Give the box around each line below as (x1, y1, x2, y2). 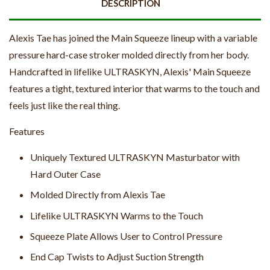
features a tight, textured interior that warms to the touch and (9, 82, 260, 94)
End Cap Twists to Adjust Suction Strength (30, 251, 204, 263)
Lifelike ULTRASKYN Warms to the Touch (30, 209, 203, 221)
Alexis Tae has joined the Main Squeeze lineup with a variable (9, 31, 257, 43)
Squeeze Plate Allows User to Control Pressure (30, 230, 222, 242)
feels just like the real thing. (9, 99, 120, 111)
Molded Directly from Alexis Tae (30, 189, 165, 201)
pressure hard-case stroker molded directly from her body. (9, 48, 249, 60)
